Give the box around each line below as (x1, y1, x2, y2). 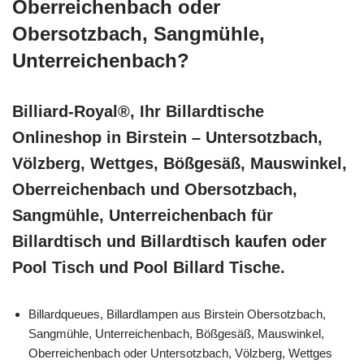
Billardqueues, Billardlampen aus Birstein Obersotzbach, (28, 307, 326, 322)
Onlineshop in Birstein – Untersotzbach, (12, 128, 323, 147)
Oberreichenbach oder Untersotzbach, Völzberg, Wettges (28, 346, 332, 361)
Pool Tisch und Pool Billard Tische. (12, 258, 285, 277)
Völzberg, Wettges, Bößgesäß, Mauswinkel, (12, 154, 347, 173)
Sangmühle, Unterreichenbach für (12, 206, 273, 225)
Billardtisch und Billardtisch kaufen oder (12, 232, 327, 251)
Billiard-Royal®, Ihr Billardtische (12, 102, 264, 121)
